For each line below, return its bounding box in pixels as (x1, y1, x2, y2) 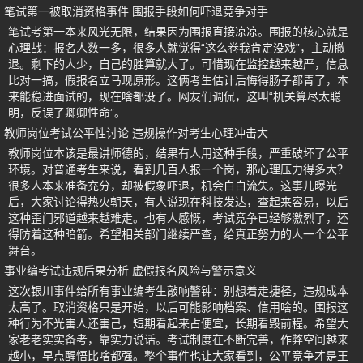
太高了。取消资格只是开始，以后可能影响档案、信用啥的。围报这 (8, 301, 348, 314)
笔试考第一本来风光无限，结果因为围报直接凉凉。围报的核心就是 (8, 25, 348, 39)
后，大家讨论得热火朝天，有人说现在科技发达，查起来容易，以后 (8, 195, 348, 209)
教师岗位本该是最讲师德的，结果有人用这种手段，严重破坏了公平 (8, 147, 348, 160)
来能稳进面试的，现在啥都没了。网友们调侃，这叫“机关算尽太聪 (8, 90, 341, 104)
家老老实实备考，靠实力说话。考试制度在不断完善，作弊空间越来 (8, 333, 348, 347)
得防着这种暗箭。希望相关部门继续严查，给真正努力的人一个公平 (8, 228, 348, 241)
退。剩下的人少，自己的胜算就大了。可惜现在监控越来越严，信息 (8, 58, 348, 71)
